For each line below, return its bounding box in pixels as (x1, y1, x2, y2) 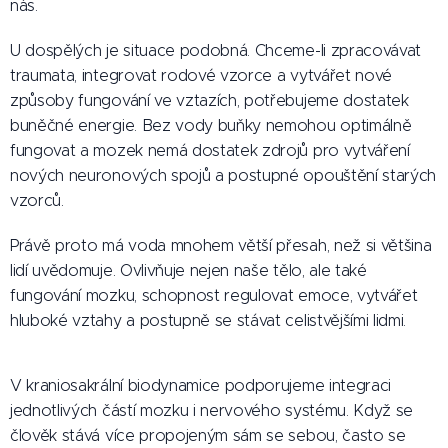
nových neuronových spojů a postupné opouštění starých (10, 166, 437, 185)
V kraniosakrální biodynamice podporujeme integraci (10, 376, 391, 395)
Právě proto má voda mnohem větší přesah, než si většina (10, 236, 432, 255)
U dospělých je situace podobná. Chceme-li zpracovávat (10, 41, 422, 60)
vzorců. (10, 191, 64, 210)
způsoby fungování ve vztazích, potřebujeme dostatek (10, 91, 409, 110)
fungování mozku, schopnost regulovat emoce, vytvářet (10, 286, 418, 305)
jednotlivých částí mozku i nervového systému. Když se (10, 401, 414, 420)
